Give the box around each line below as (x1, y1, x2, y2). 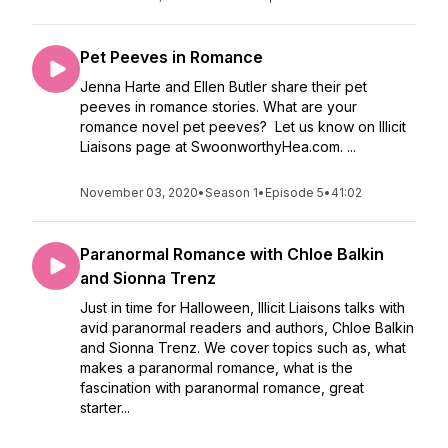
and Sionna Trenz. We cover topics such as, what (80, 339, 406, 356)
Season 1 (205, 185, 258, 200)
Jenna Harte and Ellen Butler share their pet (80, 78, 367, 95)
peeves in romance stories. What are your (80, 98, 357, 115)
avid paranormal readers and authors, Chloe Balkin (80, 319, 414, 336)
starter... (80, 399, 130, 416)
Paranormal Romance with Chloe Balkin (80, 244, 384, 264)
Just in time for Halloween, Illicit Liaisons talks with (80, 299, 405, 316)
